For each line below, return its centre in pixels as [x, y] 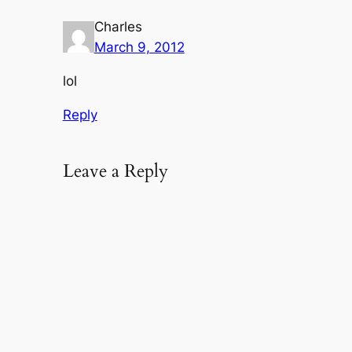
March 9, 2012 [139, 48]
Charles [118, 27]
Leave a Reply [115, 171]
